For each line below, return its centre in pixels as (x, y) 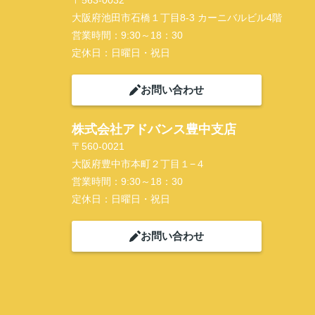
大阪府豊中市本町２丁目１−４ (139, 164)
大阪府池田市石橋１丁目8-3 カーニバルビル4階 (177, 18)
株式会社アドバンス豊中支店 (154, 129)
